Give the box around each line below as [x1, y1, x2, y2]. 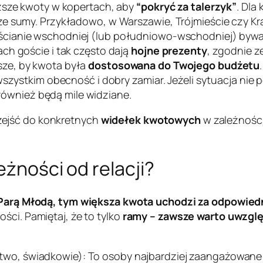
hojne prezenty [131, 43, 207, 58]
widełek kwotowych [100, 113, 201, 127]
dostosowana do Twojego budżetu [88, 58, 260, 73]
